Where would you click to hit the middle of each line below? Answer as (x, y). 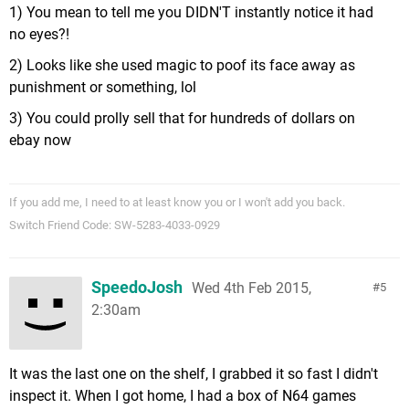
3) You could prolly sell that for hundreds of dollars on (182, 118)
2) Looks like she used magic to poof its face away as (182, 65)
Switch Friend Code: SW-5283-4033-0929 (115, 225)
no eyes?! (39, 34)
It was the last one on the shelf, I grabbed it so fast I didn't (194, 373)
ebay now (40, 140)
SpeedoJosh (137, 287)
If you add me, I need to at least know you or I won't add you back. (177, 202)
